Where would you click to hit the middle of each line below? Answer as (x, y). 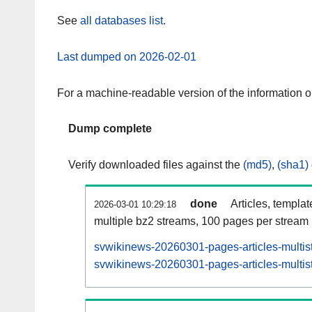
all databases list (122, 21)
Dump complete (110, 129)
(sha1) (293, 165)
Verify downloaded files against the (156, 165)
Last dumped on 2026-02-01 (127, 56)
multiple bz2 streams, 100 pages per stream (201, 221)
